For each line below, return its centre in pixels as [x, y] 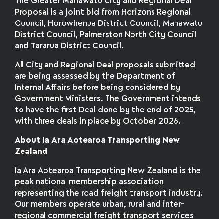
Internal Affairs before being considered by [98, 88]
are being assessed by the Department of [95, 77]
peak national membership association [89, 182]
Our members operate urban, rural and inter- [100, 204]
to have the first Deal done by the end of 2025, [105, 110]
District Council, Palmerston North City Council [106, 35]
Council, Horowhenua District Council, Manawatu [109, 24]
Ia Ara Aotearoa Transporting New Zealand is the [108, 171]
